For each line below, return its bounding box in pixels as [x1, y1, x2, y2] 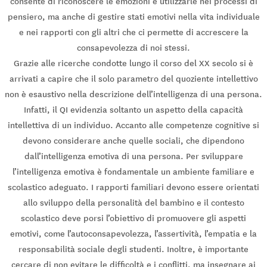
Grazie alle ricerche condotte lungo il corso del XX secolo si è [14, 58, 253, 69]
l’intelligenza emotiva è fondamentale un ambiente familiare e [13, 166, 254, 178]
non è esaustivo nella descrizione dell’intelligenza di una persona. [5, 89, 262, 100]
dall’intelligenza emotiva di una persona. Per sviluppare [24, 151, 243, 162]
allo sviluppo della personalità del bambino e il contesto [23, 197, 244, 209]
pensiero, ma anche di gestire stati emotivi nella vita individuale [7, 11, 260, 23]
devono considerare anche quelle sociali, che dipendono [23, 135, 244, 147]
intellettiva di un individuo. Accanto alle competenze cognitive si [8, 120, 259, 131]
